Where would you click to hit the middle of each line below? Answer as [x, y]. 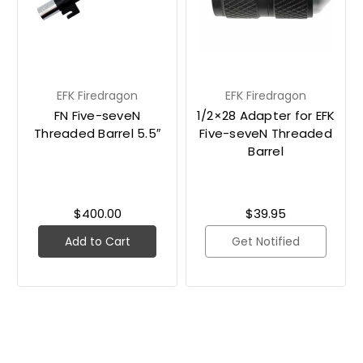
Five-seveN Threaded [266, 133]
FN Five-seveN [97, 115]
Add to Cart [97, 241]
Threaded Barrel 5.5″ [97, 133]
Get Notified [266, 241]
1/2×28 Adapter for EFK [266, 115]
